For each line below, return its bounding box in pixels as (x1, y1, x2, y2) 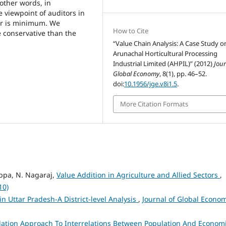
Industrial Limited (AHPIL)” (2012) (113, 59, 214, 69)
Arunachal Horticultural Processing (113, 49, 218, 59)
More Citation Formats (120, 99, 189, 109)
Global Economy (113, 69, 160, 79)
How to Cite (113, 26, 149, 36)
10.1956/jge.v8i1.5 (124, 79, 178, 89)
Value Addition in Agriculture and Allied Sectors (56, 169, 220, 180)
